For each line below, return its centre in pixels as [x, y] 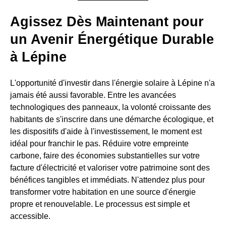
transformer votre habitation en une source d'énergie [103, 192]
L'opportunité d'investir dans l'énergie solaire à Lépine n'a [112, 83]
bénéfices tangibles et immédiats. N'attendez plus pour [107, 180]
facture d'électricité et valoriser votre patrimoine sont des [110, 168]
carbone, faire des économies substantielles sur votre [105, 156]
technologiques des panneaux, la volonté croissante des [110, 107]
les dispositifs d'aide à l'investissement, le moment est [106, 132]
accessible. [30, 216]
